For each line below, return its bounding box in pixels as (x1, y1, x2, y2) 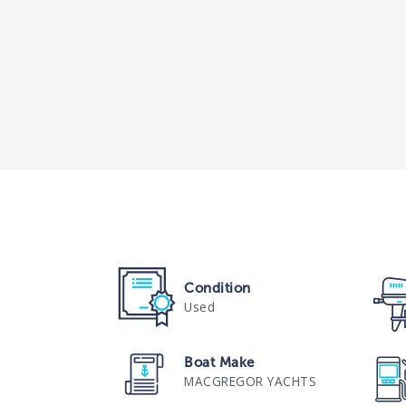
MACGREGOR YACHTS (184, 372, 317, 390)
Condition (184, 279, 251, 296)
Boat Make (184, 353, 255, 371)
